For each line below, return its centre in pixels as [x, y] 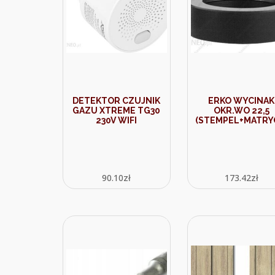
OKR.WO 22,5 [241, 110]
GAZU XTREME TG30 [117, 110]
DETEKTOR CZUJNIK [117, 101]
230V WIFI [117, 120]
